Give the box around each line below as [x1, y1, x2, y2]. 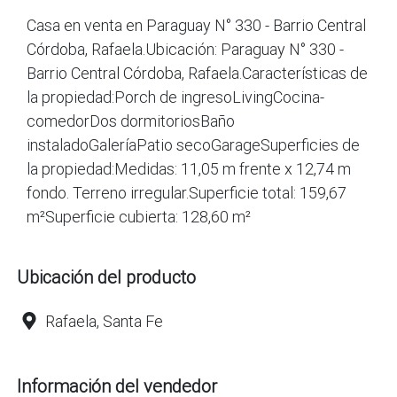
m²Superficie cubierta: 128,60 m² [27, 206, 251, 227]
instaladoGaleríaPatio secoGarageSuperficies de [27, 134, 360, 155]
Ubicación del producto [17, 265, 196, 288]
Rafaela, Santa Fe [45, 310, 163, 331]
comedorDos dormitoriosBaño [27, 110, 235, 131]
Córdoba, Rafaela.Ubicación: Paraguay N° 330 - [27, 38, 344, 59]
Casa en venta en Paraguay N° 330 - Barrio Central [27, 14, 366, 35]
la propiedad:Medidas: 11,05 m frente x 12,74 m [27, 158, 351, 179]
